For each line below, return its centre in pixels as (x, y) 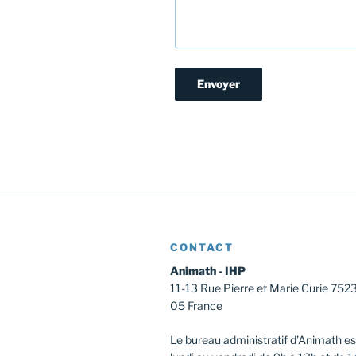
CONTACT (202, 247)
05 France (196, 305)
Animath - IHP (208, 270)
